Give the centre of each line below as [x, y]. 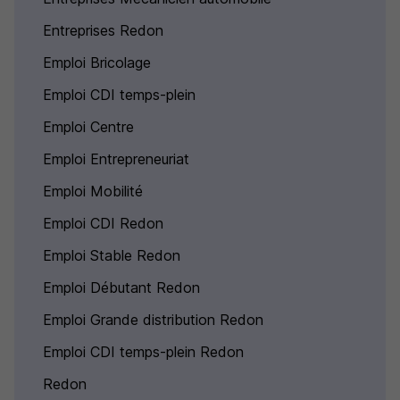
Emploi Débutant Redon [121, 287]
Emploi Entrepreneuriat [116, 159]
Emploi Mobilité [93, 191]
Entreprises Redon [103, 30]
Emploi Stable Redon [112, 255]
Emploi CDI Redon [103, 223]
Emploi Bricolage [97, 62]
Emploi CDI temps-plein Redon [143, 352]
